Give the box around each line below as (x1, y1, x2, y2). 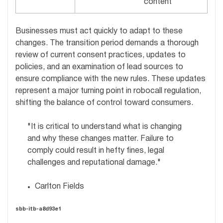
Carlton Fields (35, 183, 84, 190)
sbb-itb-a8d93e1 (15, 206, 61, 212)
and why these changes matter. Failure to (27, 135, 174, 142)
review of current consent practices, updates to (15, 51, 186, 59)
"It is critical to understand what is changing (27, 123, 182, 130)
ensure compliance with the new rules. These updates (15, 75, 206, 83)
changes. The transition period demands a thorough (15, 39, 199, 47)
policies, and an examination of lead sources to (15, 63, 183, 71)
